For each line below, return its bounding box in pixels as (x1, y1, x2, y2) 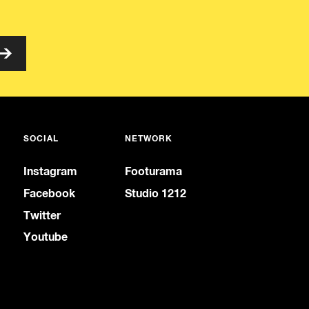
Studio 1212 (124, 186, 186, 200)
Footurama (124, 164, 182, 178)
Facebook (23, 186, 75, 200)
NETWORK (124, 133, 172, 143)
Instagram (23, 164, 77, 178)
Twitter (23, 208, 61, 222)
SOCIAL (23, 133, 59, 143)
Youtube (23, 230, 68, 244)
